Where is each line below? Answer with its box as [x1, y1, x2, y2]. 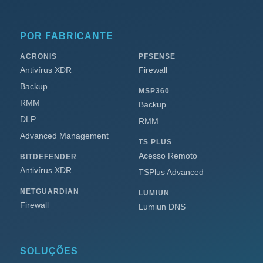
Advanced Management [20, 131, 109, 141]
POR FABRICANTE [20, 31, 113, 42]
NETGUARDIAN [20, 187, 80, 196]
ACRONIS [20, 52, 58, 61]
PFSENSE [139, 52, 176, 61]
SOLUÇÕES [20, 246, 79, 257]
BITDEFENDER [20, 153, 77, 161]
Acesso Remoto [139, 151, 197, 161]
